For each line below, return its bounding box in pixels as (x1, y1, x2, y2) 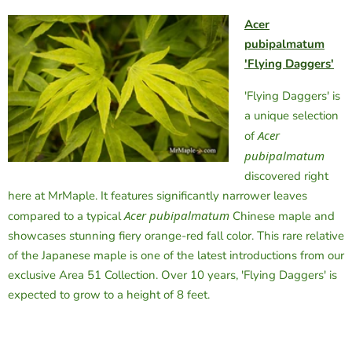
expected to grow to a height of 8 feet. (8, 286, 210, 302)
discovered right (244, 167, 328, 184)
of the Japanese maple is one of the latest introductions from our (8, 247, 344, 263)
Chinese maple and (229, 207, 335, 224)
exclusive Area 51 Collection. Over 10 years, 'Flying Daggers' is (8, 266, 337, 283)
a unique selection (244, 107, 339, 123)
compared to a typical (8, 207, 124, 224)
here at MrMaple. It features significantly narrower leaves (8, 187, 307, 203)
